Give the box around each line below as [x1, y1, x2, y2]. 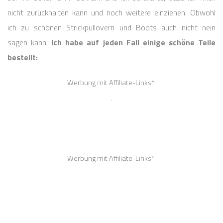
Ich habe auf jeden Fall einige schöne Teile [51, 36, 216, 48]
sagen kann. [7, 36, 52, 48]
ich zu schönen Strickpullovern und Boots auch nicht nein [7, 21, 216, 33]
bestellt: [7, 51, 38, 63]
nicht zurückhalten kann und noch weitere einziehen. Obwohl [7, 6, 216, 18]
